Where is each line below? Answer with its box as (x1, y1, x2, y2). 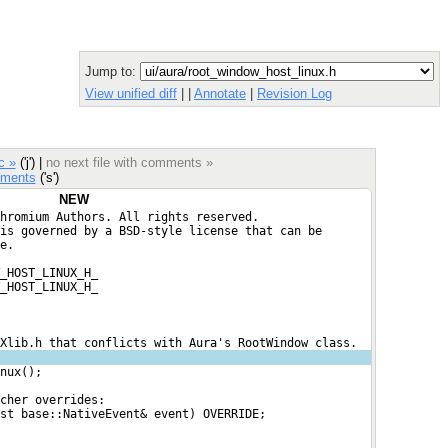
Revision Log (257, 86, 332, 101)
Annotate (194, 86, 246, 101)
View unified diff (85, 86, 177, 101)
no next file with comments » (45, 154, 213, 170)
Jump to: (85, 64, 140, 79)
